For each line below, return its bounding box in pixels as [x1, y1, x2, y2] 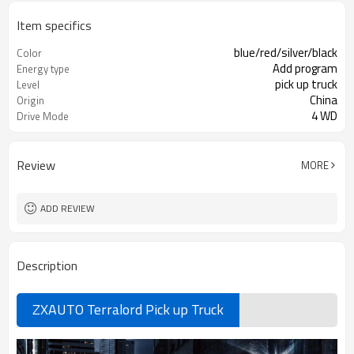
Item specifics [17, 16, 92, 35]
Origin [17, 92, 44, 108]
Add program [273, 59, 337, 77]
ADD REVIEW [40, 201, 95, 216]
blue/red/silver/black [234, 43, 337, 62]
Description [17, 256, 77, 275]
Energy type [17, 61, 70, 77]
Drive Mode [17, 108, 69, 124]
